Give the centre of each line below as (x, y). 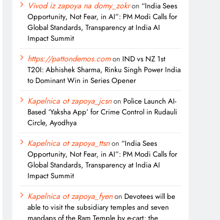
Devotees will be (150, 196)
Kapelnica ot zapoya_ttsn (69, 143)
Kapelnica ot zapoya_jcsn (70, 101)
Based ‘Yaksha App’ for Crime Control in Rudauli (103, 112)
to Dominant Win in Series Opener (82, 81)
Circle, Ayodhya (52, 123)
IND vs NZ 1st (144, 59)
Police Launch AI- (150, 101)
